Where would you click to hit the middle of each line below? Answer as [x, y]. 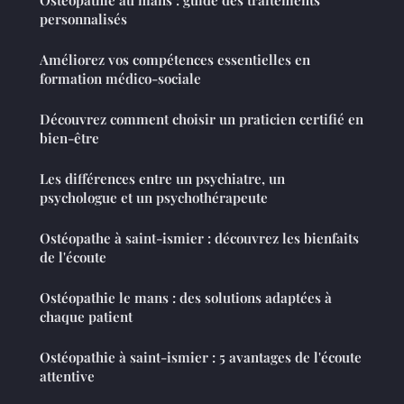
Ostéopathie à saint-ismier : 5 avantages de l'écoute [201, 358]
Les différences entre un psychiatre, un [162, 179]
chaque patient [86, 317]
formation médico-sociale [120, 79]
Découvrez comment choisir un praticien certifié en [202, 119]
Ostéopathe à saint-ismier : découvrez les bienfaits [199, 239]
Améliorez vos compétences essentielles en [175, 60]
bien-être [69, 138]
